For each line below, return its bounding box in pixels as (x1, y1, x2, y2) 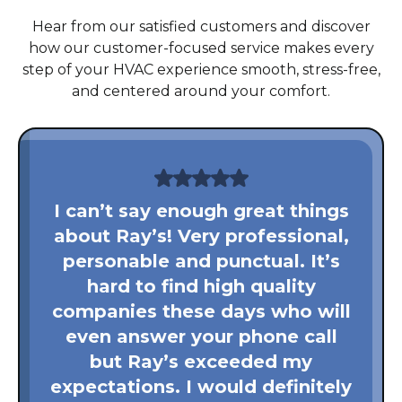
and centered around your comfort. (72, 82, 330, 100)
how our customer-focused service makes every (28, 39, 374, 57)
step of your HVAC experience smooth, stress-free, (22, 60, 380, 78)
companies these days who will (51, 300, 351, 322)
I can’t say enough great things (53, 199, 349, 222)
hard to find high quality (86, 275, 316, 297)
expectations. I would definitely (50, 375, 352, 398)
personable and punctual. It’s (62, 249, 340, 272)
